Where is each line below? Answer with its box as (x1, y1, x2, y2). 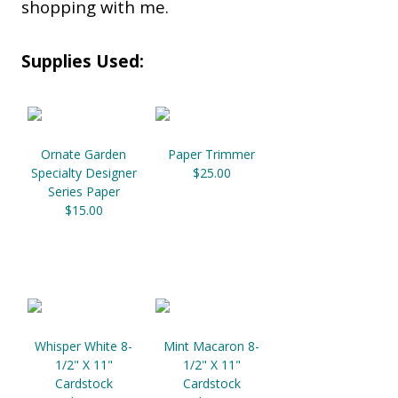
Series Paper (47, 183, 120, 201)
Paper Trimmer (168, 146, 255, 163)
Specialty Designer (30, 164, 137, 182)
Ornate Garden (41, 146, 126, 163)
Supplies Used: (21, 50, 144, 73)
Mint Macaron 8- (163, 338, 259, 355)
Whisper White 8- (35, 338, 132, 355)
